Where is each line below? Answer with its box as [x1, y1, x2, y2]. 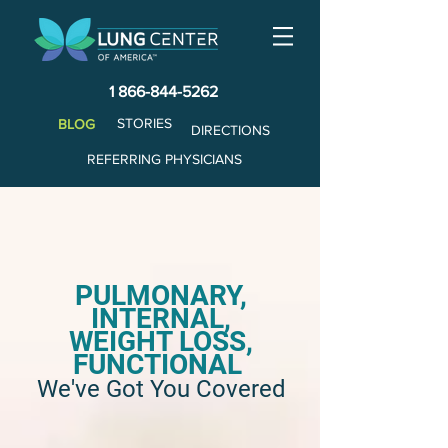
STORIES [117, 115, 172, 131]
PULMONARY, [75, 279, 247, 312]
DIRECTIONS [191, 122, 270, 138]
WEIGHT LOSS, [69, 325, 253, 358]
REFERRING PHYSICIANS [86, 151, 242, 167]
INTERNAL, [91, 302, 231, 335]
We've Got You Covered [36, 375, 286, 403]
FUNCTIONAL [73, 348, 249, 381]
